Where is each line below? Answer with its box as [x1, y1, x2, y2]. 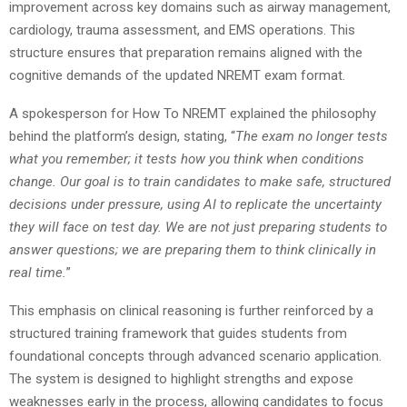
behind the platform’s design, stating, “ [9, 127, 235, 144]
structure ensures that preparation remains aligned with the [9, 44, 362, 61]
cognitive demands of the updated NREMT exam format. [9, 66, 345, 84]
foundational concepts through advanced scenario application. [9, 347, 382, 364]
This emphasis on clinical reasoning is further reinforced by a [9, 302, 373, 319]
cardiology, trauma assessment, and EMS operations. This [9, 21, 355, 38]
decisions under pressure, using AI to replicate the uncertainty [9, 195, 382, 213]
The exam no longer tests [235, 127, 388, 144]
